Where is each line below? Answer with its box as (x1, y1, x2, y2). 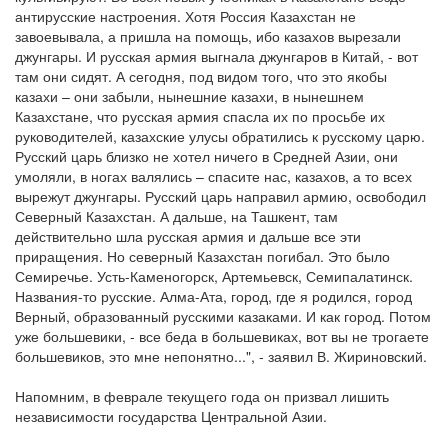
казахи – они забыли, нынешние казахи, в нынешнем (15, 86, 364, 107)
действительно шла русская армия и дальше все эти (15, 226, 361, 247)
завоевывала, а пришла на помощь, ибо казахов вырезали (15, 26, 401, 47)
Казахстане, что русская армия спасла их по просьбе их (15, 106, 385, 127)
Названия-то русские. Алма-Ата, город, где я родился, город (15, 286, 412, 307)
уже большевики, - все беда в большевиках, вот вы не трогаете (15, 326, 429, 347)
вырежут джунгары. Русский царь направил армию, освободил (15, 186, 426, 207)
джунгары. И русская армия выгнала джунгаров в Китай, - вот (15, 46, 418, 67)
